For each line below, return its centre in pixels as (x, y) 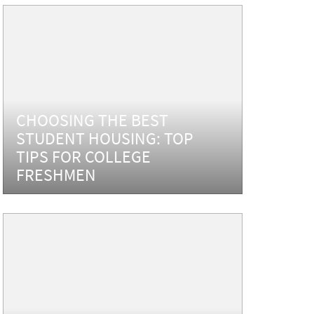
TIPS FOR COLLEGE (84, 156)
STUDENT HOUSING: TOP (105, 138)
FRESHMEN (56, 175)
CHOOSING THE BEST (93, 120)
